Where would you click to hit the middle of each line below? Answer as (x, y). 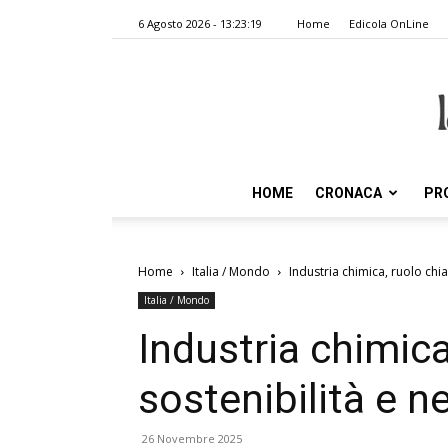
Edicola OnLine (389, 23)
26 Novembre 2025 (192, 438)
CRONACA (348, 193)
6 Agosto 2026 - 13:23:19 (200, 23)
